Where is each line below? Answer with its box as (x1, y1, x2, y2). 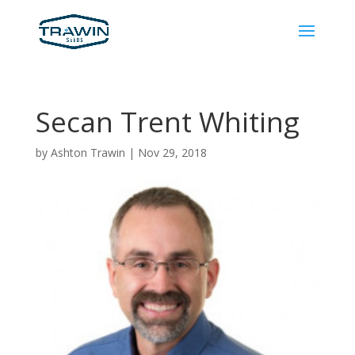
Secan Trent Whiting (35, 103, 300, 140)
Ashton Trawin (50, 145, 125, 160)
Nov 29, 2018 (137, 145, 207, 160)
